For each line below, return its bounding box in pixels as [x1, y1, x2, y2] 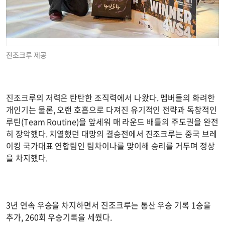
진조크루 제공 [6, 50, 47, 60]
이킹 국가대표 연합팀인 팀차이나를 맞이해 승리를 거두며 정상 [6, 140, 215, 152]
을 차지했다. [6, 152, 48, 164]
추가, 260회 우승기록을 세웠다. [6, 211, 112, 223]
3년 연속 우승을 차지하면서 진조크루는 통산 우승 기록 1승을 [6, 199, 211, 211]
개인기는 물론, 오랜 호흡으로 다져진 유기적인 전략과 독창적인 [6, 103, 217, 116]
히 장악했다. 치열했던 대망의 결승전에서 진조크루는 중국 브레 [6, 128, 217, 140]
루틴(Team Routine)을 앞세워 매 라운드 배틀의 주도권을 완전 [6, 116, 218, 128]
